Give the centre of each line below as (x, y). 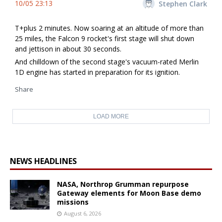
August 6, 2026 (83, 214)
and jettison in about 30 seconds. (68, 49)
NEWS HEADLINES (43, 161)
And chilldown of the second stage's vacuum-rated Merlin (107, 62)
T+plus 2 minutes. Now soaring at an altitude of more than (109, 28)
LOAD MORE (111, 117)
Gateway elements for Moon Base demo (129, 193)
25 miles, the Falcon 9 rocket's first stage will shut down (105, 39)
